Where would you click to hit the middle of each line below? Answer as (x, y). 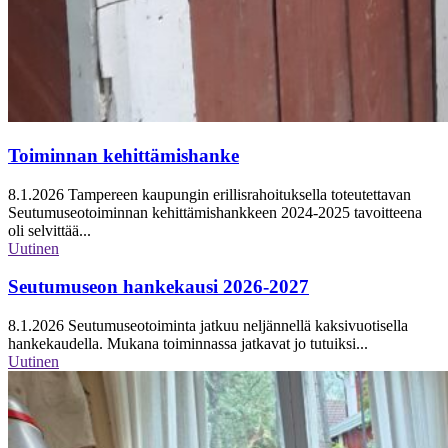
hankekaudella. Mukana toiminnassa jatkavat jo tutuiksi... (188, 343)
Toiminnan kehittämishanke (123, 155)
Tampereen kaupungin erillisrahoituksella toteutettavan (237, 194)
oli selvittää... (49, 230)
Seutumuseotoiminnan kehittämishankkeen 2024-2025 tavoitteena (215, 212)
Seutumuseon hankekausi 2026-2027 (158, 287)
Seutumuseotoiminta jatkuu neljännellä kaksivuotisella (236, 325)
